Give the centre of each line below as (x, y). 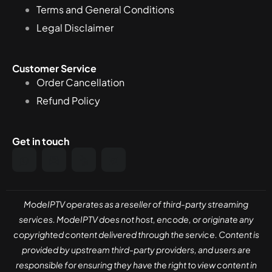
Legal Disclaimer (75, 28)
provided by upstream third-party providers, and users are (136, 250)
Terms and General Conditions (105, 10)
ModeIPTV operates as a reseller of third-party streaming (136, 204)
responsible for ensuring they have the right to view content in (136, 265)
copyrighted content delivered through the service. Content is (136, 234)
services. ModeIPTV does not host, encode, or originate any (136, 219)
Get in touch (41, 141)
